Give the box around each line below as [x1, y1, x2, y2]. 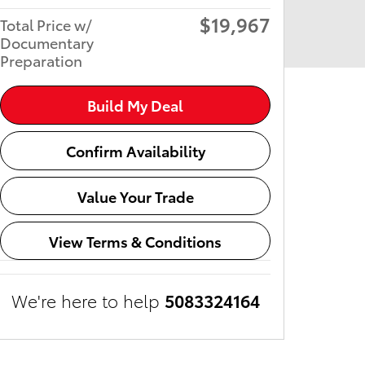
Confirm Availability [65, 140, 205, 161]
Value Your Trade [77, 185, 194, 206]
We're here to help [11, 288, 160, 313]
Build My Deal [87, 95, 183, 116]
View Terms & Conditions [49, 230, 222, 251]
